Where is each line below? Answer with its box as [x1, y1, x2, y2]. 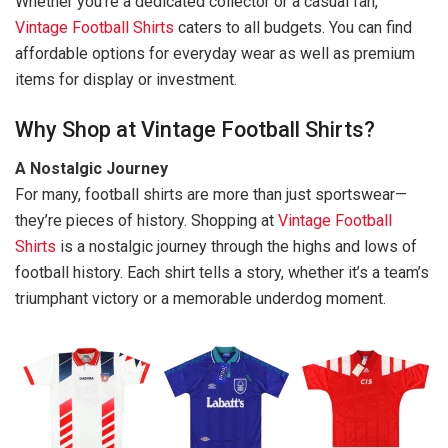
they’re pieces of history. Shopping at [15, 210, 278, 230]
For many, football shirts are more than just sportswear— [15, 184, 407, 204]
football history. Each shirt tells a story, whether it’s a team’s [15, 262, 429, 282]
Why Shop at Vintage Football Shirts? [15, 116, 375, 142]
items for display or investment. [15, 70, 237, 90]
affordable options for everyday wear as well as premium [15, 44, 415, 64]
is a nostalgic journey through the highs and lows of [56, 236, 417, 256]
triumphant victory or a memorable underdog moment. [15, 288, 386, 308]
